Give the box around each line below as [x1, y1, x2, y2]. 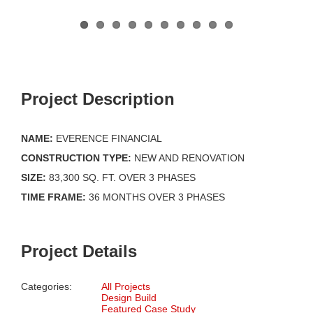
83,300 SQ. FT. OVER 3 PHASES [46, 171, 196, 183]
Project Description [21, 89, 175, 108]
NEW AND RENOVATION [131, 152, 245, 163]
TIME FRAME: [21, 191, 86, 203]
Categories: [21, 280, 72, 292]
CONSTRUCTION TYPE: [21, 152, 131, 163]
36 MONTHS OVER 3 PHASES [86, 191, 225, 203]
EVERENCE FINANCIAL [56, 132, 162, 144]
